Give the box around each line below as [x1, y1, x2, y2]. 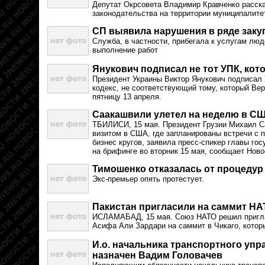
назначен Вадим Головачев [92, 250, 222, 260]
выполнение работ [92, 46, 158, 54]
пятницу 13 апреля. [92, 92, 161, 101]
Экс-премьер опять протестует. [92, 174, 204, 183]
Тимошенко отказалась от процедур [92, 164, 263, 174]
